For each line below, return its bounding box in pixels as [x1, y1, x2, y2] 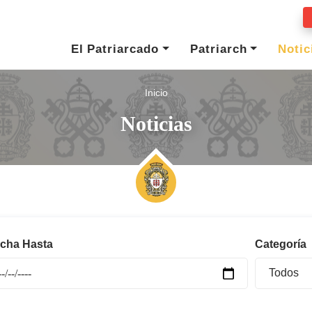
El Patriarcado [71, 36, 159, 62]
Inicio [144, 82, 168, 103]
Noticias [120, 111, 192, 135]
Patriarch [189, 36, 247, 62]
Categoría [254, 232, 306, 256]
